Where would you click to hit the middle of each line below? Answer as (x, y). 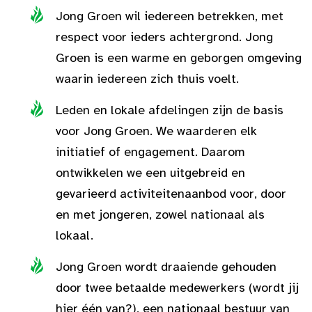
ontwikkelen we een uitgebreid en (150, 173)
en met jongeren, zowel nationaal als (160, 214)
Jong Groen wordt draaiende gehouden (166, 267)
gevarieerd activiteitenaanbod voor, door (171, 194)
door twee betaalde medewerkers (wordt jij (177, 288)
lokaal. (75, 235)
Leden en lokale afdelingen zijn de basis (170, 110)
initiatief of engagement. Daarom (150, 152)
